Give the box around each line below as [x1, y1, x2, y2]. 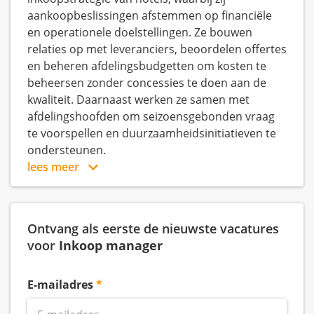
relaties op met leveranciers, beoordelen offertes [27, 41, 287, 57]
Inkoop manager [59, 236, 163, 254]
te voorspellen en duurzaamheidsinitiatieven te [27, 125, 276, 141]
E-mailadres [27, 277, 93, 292]
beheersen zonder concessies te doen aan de [27, 75, 266, 90]
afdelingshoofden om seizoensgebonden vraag [27, 109, 275, 124]
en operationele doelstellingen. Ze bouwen [27, 25, 252, 40]
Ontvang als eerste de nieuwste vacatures [27, 219, 279, 237]
